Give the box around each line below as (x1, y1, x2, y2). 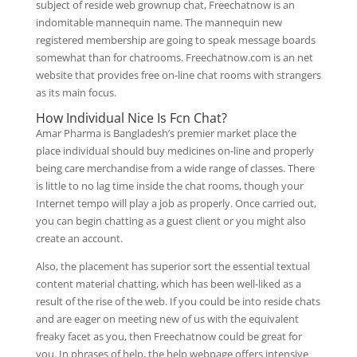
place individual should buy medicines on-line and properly (35, 143, 314, 158)
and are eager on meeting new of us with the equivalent (35, 312, 299, 326)
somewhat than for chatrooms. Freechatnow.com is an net (35, 50, 313, 65)
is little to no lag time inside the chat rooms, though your (35, 178, 304, 193)
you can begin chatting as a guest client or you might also (35, 214, 306, 228)
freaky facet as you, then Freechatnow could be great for (35, 329, 302, 343)
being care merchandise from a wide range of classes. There (35, 161, 315, 175)
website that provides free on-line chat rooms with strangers (35, 68, 321, 82)
